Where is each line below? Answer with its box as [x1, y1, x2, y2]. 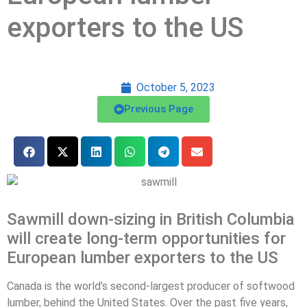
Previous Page [124, 103, 193, 116]
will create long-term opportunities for [7, 228, 286, 248]
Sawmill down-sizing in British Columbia [7, 209, 295, 229]
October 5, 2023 [136, 81, 215, 95]
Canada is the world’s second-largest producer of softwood [7, 279, 295, 293]
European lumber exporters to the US [7, 247, 278, 267]
